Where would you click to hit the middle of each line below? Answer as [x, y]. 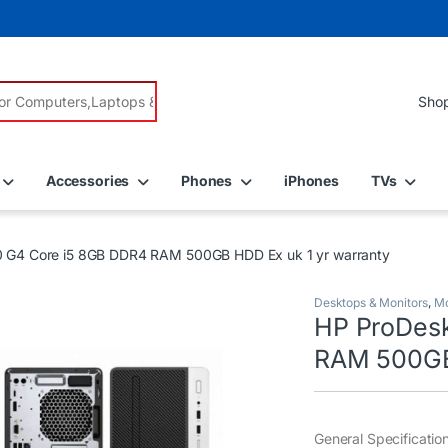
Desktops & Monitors [371, 303]
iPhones [311, 180]
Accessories [87, 180]
